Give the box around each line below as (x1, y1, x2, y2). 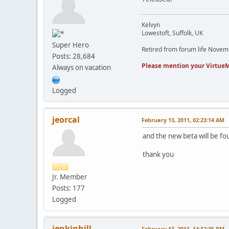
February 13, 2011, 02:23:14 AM (142, 116, 224, 124)
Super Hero (52, 40, 89, 50)
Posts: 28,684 (52, 52, 95, 61)
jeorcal (52, 114, 80, 126)
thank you (143, 150, 174, 159)
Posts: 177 (52, 184, 85, 193)
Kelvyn (142, 20, 160, 30)
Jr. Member (52, 172, 87, 182)
